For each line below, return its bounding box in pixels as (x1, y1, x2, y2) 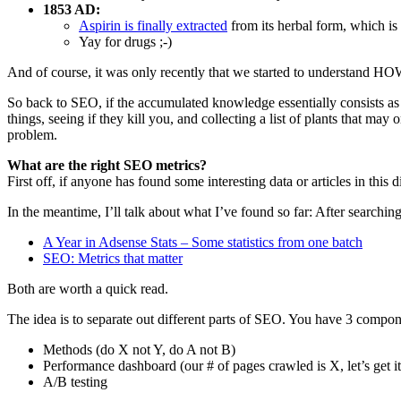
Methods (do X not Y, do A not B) (43, 341, 235, 357)
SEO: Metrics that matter (43, 250, 183, 266)
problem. (7, 126, 57, 142)
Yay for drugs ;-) (79, 33, 172, 49)
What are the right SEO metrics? (7, 157, 207, 173)
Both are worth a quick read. (7, 280, 168, 296)
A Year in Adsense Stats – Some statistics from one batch (43, 234, 363, 250)
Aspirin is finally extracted (79, 17, 227, 33)
